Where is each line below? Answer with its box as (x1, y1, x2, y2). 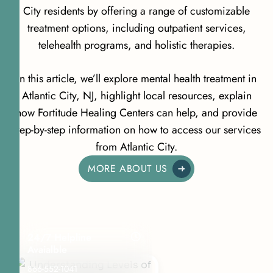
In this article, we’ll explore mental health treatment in (16, 70, 257, 87)
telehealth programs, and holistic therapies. (38, 37, 235, 53)
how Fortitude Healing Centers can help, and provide (16, 104, 257, 121)
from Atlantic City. (96, 138, 177, 155)
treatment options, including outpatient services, (27, 19, 246, 36)
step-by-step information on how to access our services (12, 121, 261, 138)
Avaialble (27, 242, 67, 257)
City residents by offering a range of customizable (23, 2, 250, 19)
